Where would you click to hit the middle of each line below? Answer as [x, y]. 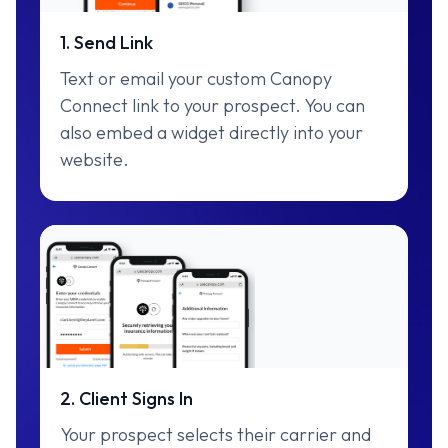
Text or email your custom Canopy [196, 78]
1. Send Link [106, 42]
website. [94, 159]
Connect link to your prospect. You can [212, 105]
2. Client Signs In [126, 398]
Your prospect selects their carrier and [215, 434]
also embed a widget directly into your [211, 132]
